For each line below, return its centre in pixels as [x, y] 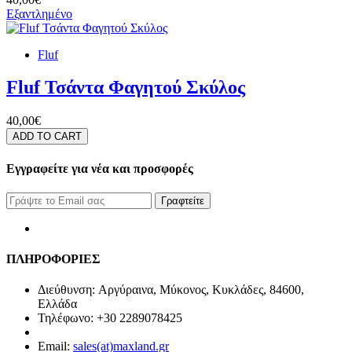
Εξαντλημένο [39, 13]
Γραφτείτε [183, 200]
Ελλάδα [57, 304]
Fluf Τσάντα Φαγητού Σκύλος [126, 88]
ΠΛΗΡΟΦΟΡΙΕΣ [53, 259]
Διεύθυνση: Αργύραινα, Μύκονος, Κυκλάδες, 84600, [171, 290]
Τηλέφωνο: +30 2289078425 [110, 318]
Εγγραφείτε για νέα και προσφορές [100, 168]
